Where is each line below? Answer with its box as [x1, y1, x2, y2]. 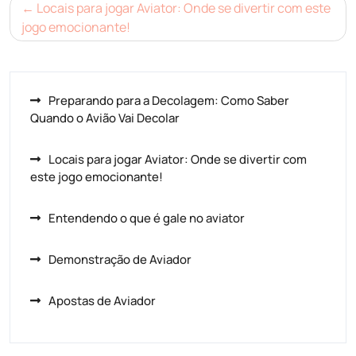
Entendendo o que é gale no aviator [48, 210, 245, 226]
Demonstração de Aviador [48, 251, 192, 268]
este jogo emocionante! [30, 168, 163, 185]
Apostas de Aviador [48, 292, 156, 309]
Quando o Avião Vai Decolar [30, 110, 180, 126]
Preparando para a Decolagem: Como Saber [48, 92, 289, 109]
